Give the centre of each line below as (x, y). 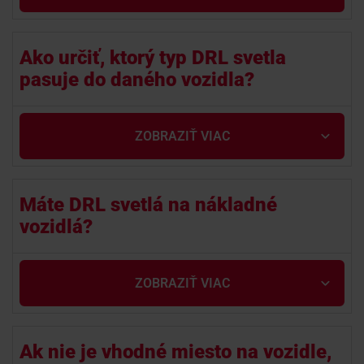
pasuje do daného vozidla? (137, 80)
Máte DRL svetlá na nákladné (148, 205)
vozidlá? (56, 227)
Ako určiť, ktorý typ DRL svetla (153, 58)
